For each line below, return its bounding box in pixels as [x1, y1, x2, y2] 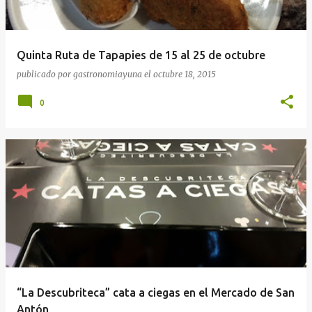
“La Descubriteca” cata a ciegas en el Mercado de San [17, 286, 295, 299]
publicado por [17, 68, 73, 79]
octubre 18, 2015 [153, 68, 216, 79]
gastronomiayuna [73, 68, 142, 79]
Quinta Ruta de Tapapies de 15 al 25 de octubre [17, 48, 265, 61]
